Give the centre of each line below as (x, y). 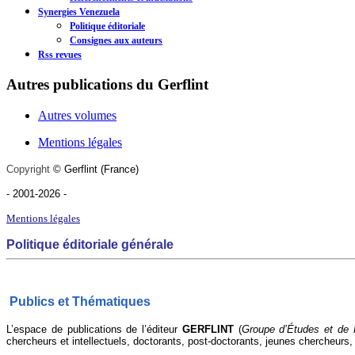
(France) (121, 169)
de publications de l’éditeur (115, 329)
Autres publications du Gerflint (107, 84)
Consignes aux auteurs (116, 41)
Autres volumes (77, 115)
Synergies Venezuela (79, 12)
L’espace (27, 329)
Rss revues (60, 55)
